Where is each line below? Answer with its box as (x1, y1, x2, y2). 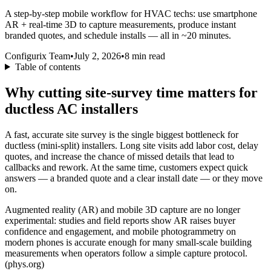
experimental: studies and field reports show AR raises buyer (5, 215, 235, 226)
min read (129, 50, 165, 61)
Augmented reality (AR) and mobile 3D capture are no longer (5, 204, 240, 215)
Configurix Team (5, 50, 70, 61)
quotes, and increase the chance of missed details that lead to (5, 151, 234, 162)
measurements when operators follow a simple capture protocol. (5, 247, 247, 258)
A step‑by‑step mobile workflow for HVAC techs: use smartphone (5, 8, 257, 19)
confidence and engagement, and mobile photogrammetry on (5, 226, 236, 237)
